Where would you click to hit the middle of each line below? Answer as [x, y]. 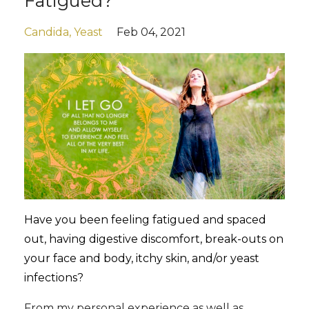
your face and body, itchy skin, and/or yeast [142, 259]
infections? [54, 278]
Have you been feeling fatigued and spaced [145, 220]
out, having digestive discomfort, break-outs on [154, 239]
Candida [47, 32]
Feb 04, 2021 [151, 32]
